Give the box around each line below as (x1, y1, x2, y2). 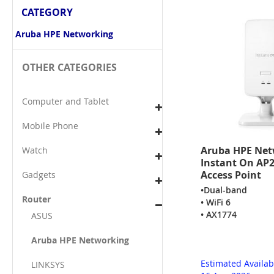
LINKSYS (31, 258, 65, 270)
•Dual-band (200, 184, 247, 196)
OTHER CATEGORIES (22, 60, 117, 74)
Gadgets (22, 168, 56, 180)
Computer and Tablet (22, 95, 109, 107)
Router (22, 193, 51, 205)
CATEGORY (21, 5, 73, 19)
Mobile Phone (22, 119, 78, 131)
